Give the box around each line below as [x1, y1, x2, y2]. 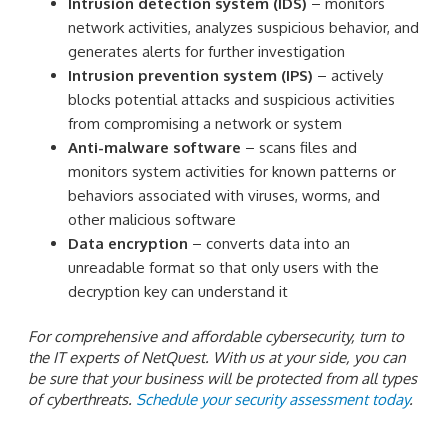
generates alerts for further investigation [68, 41, 345, 61]
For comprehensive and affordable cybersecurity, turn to [28, 327, 404, 347]
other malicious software [68, 209, 236, 229]
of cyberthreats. [28, 390, 136, 410]
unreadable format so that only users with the [68, 257, 379, 277]
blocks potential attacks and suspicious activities [68, 89, 395, 109]
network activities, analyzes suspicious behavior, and [68, 17, 419, 37]
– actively [313, 65, 383, 85]
